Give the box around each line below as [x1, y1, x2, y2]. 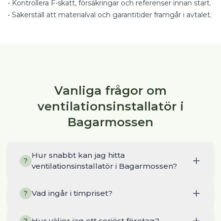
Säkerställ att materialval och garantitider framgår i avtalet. [12, 10, 212, 19]
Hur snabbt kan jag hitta [32, 150, 125, 160]
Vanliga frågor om [54, 83, 167, 98]
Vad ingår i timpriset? [32, 188, 112, 198]
